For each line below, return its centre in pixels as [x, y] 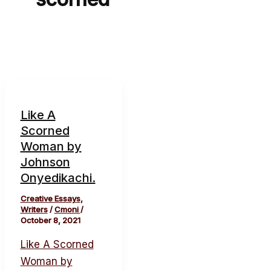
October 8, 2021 [50, 220]
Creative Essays [50, 198]
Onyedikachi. [58, 178]
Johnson [45, 162]
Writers [34, 209]
